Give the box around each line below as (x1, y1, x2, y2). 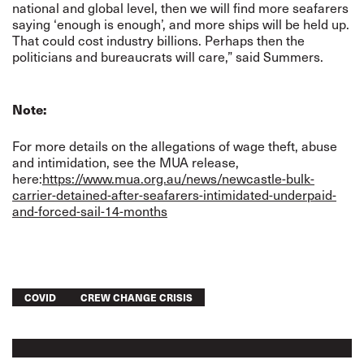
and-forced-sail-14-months (12, 202, 167, 219)
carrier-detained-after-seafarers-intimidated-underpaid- (12, 186, 336, 203)
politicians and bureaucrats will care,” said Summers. (12, 48, 323, 65)
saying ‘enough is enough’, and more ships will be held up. (12, 15, 349, 32)
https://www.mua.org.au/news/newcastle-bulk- (42, 170, 314, 187)
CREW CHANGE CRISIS (80, 290, 193, 304)
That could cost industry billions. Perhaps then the (12, 32, 305, 49)
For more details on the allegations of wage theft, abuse (12, 137, 337, 154)
